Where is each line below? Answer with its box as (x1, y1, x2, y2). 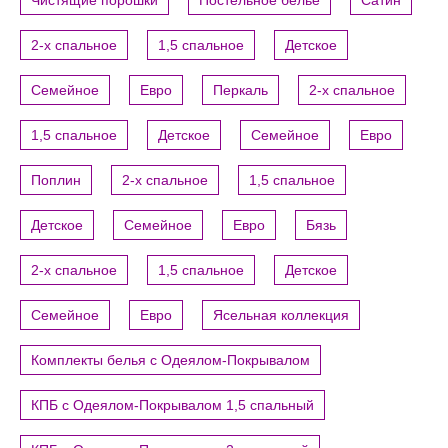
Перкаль (213, 82, 268, 99)
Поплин (31, 172, 81, 189)
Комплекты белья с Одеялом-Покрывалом (31, 352, 310, 369)
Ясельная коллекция (213, 307, 349, 324)
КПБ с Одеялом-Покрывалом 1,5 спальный (31, 397, 314, 414)
